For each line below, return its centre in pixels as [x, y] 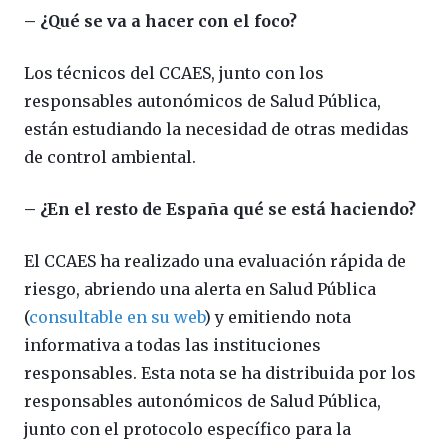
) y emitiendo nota [277, 316]
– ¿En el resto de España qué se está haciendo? [220, 208]
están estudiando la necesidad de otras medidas [216, 128]
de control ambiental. [110, 156]
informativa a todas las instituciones [172, 344]
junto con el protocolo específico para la [187, 428]
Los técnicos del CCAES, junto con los [174, 72]
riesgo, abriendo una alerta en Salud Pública [200, 288]
